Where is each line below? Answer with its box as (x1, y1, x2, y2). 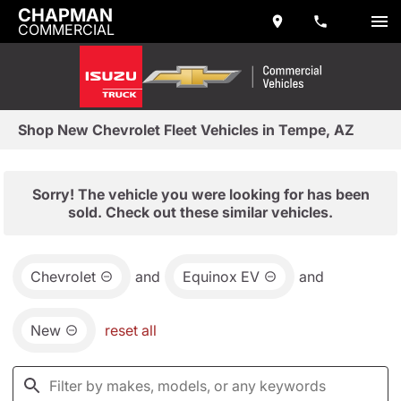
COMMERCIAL (18, 21, 115, 38)
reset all (105, 321, 157, 339)
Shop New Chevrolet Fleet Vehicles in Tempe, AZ (18, 121, 354, 139)
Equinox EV (183, 268, 260, 286)
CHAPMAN (18, 4, 113, 26)
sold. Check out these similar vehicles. (68, 203, 333, 221)
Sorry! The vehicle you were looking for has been (31, 185, 370, 203)
